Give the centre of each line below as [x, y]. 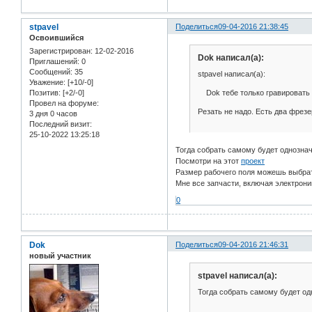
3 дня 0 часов [53, 114]
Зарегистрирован [60, 51]
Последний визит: [61, 124]
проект [253, 161]
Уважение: [47, 83]
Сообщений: [51, 72]
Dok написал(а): [231, 57]
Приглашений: [54, 62]
